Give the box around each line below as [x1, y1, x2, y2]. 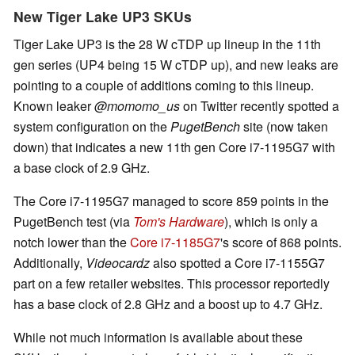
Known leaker [13, 97, 94, 116]
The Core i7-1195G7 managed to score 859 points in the [13, 192, 329, 211]
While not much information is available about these [13, 328, 303, 347]
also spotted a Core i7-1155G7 [150, 254, 325, 273]
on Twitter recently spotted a [180, 97, 339, 116]
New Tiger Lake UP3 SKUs [13, 6, 192, 27]
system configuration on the [13, 117, 170, 136]
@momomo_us [94, 97, 180, 116]
